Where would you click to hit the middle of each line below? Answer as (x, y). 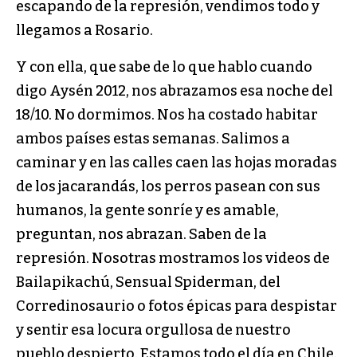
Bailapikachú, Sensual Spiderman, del (148, 282)
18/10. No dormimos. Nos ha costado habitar (167, 114)
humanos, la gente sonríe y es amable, (147, 210)
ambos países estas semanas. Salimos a (153, 138)
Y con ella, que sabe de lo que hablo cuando (164, 67)
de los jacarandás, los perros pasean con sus (168, 186)
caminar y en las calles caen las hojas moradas (177, 162)
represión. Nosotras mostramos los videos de (173, 258)
